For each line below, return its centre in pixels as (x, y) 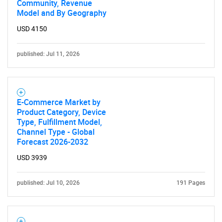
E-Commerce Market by (59, 102)
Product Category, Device (61, 112)
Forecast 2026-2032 (53, 142)
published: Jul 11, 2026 (48, 54)
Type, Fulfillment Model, (59, 122)
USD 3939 (32, 158)
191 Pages (191, 183)
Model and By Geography (62, 13)
